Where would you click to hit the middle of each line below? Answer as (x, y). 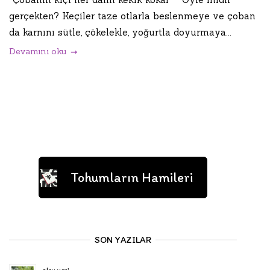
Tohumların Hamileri (132, 177)
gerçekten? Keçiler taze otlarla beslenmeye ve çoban (132, 16)
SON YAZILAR (123, 240)
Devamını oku (38, 51)
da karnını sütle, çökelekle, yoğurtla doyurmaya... (120, 32)
